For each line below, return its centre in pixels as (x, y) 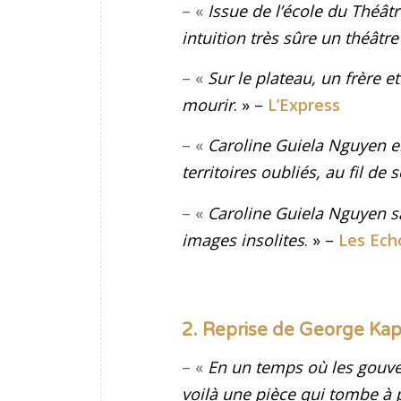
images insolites (243, 239)
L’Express (304, 105)
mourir (208, 105)
